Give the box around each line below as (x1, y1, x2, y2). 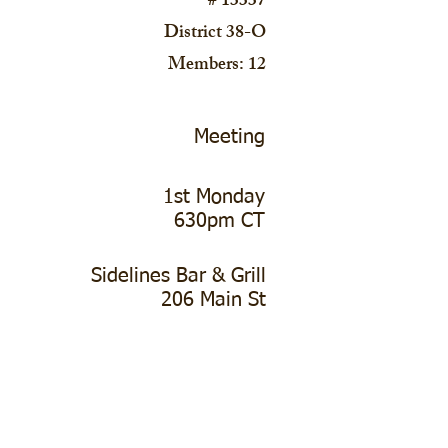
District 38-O (164, 18, 266, 50)
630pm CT (174, 211, 265, 231)
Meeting (194, 127, 265, 147)
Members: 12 (168, 50, 266, 82)
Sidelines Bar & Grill (91, 266, 266, 286)
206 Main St (161, 290, 266, 310)
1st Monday (163, 187, 265, 207)
